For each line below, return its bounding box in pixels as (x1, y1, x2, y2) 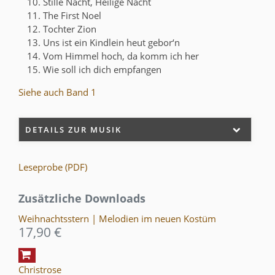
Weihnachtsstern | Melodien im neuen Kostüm (18, 212, 216, 225)
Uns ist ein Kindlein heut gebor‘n (43, 36, 180, 48)
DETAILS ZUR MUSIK (25, 123, 122, 135)
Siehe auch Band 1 (18, 85, 96, 98)
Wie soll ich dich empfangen (43, 63, 161, 76)
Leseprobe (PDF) (18, 160, 87, 173)
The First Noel (43, 9, 101, 21)
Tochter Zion (43, 22, 96, 35)
